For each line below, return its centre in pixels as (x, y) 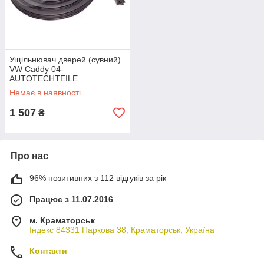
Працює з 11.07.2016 (71, 199)
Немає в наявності (45, 93)
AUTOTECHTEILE (44, 78)
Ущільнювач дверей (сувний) (65, 60)
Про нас (29, 156)
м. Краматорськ (62, 220)
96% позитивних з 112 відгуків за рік (98, 178)
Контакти (48, 251)
